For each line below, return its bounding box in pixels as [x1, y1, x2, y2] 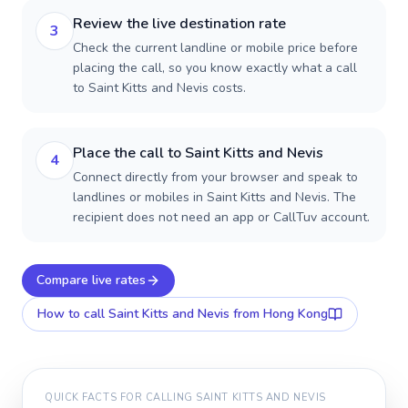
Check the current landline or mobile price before [73, 39, 358, 56]
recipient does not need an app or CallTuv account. [73, 209, 370, 226]
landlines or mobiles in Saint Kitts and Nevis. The [73, 189, 356, 206]
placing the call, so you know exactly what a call [73, 59, 357, 76]
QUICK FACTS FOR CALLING [45, 391, 197, 404]
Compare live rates [36, 271, 146, 289]
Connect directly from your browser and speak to [73, 168, 358, 186]
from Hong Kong [229, 305, 328, 322]
